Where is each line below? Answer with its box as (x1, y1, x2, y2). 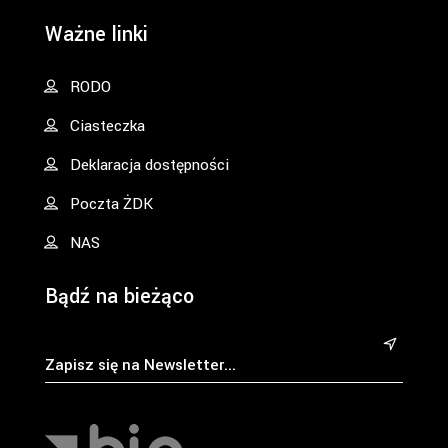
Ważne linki (45, 20, 148, 50)
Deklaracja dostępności (70, 153, 229, 176)
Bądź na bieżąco (45, 281, 194, 311)
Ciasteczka (70, 114, 145, 137)
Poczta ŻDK (70, 192, 153, 215)
